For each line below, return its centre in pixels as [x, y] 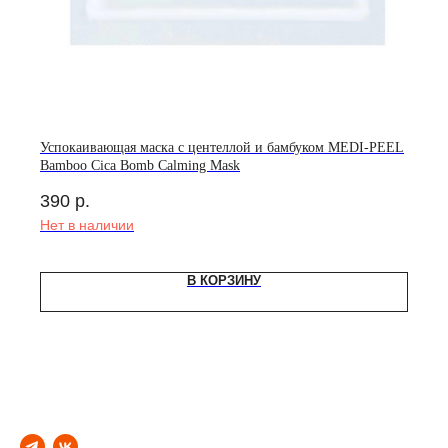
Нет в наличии [87, 224]
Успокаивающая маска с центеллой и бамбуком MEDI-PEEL [222, 148]
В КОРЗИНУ [224, 280]
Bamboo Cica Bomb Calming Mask [140, 166]
